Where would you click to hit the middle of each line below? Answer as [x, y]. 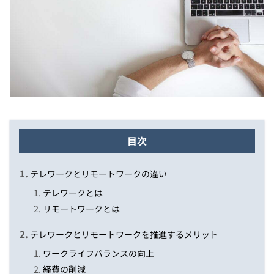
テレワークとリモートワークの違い [99, 174]
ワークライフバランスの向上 [99, 254]
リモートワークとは [82, 209]
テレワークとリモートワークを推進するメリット [124, 235]
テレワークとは [73, 193]
